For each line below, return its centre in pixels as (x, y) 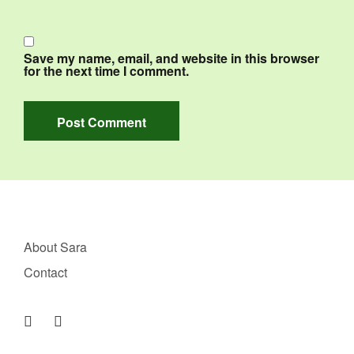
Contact (45, 272)
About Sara (55, 247)
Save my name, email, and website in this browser (171, 58)
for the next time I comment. (106, 71)
